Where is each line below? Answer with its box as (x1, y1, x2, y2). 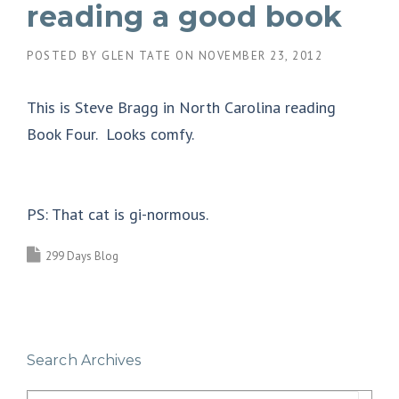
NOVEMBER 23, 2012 (198, 47, 322, 63)
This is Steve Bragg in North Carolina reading (27, 96, 336, 118)
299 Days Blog (45, 248, 118, 264)
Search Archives (27, 351, 142, 369)
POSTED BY (27, 47, 102, 63)
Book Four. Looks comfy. (27, 123, 194, 144)
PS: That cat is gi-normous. (27, 203, 208, 224)
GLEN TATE (102, 47, 172, 63)
